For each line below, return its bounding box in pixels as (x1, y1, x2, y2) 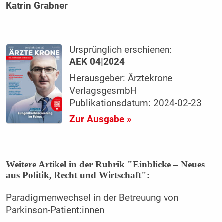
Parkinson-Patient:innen (5, 205, 104, 216)
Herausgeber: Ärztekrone (69, 73, 173, 84)
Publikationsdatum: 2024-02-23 (69, 98, 202, 109)
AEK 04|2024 (69, 56, 125, 68)
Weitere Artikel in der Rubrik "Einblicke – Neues (5, 159, 205, 170)
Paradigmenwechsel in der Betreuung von (5, 192, 178, 204)
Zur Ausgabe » (69, 114, 132, 125)
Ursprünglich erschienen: (69, 44, 172, 55)
